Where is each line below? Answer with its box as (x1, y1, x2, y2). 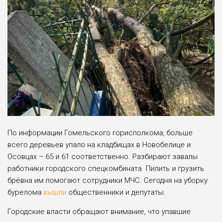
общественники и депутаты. (66, 188, 166, 197)
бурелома (7, 188, 44, 197)
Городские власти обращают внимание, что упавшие (7, 207, 191, 217)
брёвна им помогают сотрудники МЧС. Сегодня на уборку (7, 176, 208, 185)
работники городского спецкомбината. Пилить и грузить (7, 164, 204, 173)
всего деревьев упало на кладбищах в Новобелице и (7, 140, 191, 150)
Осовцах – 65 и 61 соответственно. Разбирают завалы (7, 152, 198, 162)
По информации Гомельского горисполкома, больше (7, 128, 193, 138)
